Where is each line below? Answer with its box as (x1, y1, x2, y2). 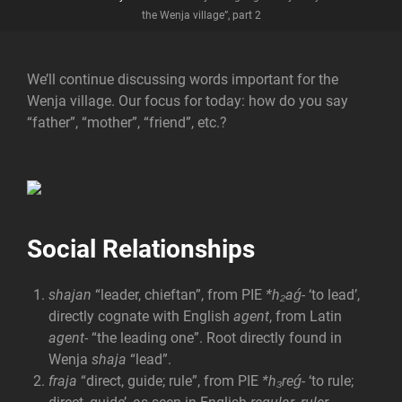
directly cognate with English (48, 307, 233, 325)
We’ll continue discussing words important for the (27, 71, 338, 88)
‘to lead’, (309, 285, 360, 303)
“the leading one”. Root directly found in (92, 328, 342, 346)
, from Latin (269, 307, 342, 325)
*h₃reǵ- (262, 371, 309, 389)
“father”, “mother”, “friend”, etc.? (27, 114, 227, 131)
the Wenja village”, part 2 (141, 9, 261, 22)
